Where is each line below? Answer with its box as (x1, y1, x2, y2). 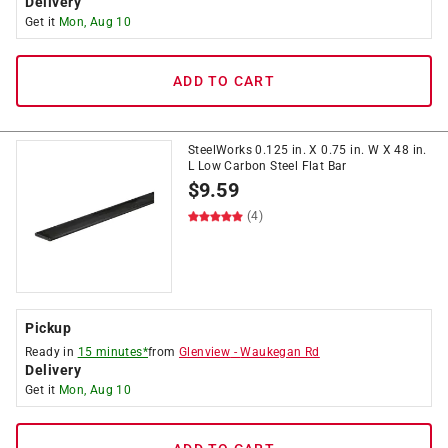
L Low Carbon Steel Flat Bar (188, 159, 347, 173)
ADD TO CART (173, 73, 275, 89)
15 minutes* (77, 345, 149, 359)
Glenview (179, 345, 231, 359)
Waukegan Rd (240, 345, 320, 359)
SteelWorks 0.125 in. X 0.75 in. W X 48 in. (188, 143, 427, 157)
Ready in (25, 345, 78, 359)
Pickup (25, 320, 71, 336)
